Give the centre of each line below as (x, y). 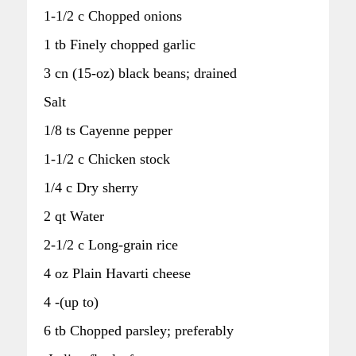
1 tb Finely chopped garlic (120, 44)
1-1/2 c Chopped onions (113, 15)
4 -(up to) (71, 302)
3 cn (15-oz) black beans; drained (140, 73)
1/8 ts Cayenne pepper (108, 130)
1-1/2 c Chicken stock (107, 159)
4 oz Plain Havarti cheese (117, 273)
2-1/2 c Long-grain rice (111, 244)
